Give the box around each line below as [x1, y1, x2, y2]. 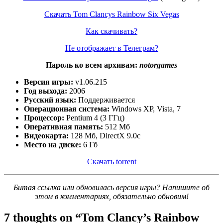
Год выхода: [24, 86, 67, 95]
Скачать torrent [87, 157, 136, 166]
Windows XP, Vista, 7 [110, 104, 181, 113]
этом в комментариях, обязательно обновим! [34, 192, 189, 201]
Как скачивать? [86, 26, 137, 35]
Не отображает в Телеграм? [65, 43, 158, 52]
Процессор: [24, 113, 64, 122]
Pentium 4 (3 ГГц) [64, 113, 124, 122]
